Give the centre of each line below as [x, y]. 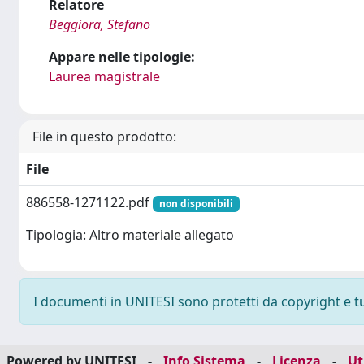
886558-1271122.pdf [89, 202]
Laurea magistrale [104, 76]
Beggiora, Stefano [100, 24]
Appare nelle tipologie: [122, 57]
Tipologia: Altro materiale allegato [130, 235]
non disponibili [196, 204]
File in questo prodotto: [104, 136]
